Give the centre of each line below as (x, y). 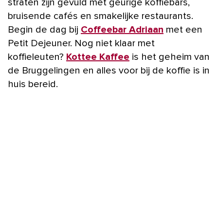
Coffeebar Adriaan (122, 29)
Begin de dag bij (44, 29)
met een (183, 29)
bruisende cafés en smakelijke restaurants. (100, 16)
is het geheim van (170, 57)
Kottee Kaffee (98, 57)
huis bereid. (33, 84)
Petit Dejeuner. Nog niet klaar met (81, 43)
